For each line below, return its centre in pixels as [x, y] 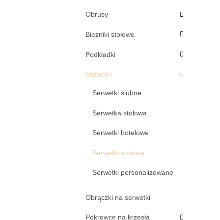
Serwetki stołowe [118, 152]
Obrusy [97, 14]
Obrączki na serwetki [118, 197]
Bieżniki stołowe [110, 34]
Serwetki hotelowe [121, 133]
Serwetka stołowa [120, 113]
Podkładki [100, 54]
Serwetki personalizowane [133, 173]
